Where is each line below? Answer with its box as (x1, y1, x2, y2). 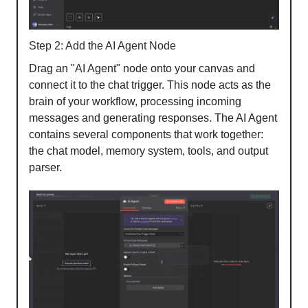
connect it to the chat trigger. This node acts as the (29, 78, 271, 91)
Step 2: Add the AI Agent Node (29, 39, 176, 52)
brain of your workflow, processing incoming (29, 95, 241, 107)
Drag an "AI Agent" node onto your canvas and (29, 62, 255, 74)
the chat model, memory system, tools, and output (29, 144, 268, 157)
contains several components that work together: (29, 128, 263, 140)
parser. (29, 161, 62, 173)
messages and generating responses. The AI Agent (29, 111, 277, 124)
